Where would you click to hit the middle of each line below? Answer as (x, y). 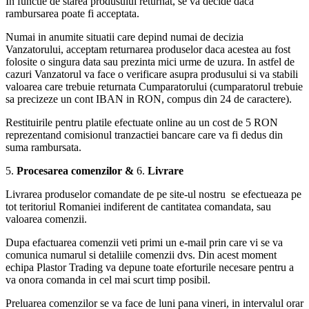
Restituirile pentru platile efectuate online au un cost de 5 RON (142, 122)
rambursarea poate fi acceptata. (72, 13)
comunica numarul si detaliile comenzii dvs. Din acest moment (141, 255)
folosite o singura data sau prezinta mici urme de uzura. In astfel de (150, 61)
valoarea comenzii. (46, 219)
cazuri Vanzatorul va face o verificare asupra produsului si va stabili (152, 74)
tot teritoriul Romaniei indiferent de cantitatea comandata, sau (138, 206)
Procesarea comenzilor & (77, 170)
